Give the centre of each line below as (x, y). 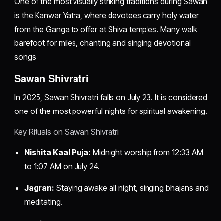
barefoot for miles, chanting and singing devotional (103, 43)
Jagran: (39, 188)
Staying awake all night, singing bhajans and (131, 188)
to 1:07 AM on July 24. (62, 166)
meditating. (43, 202)
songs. (26, 57)
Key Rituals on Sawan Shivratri (67, 132)
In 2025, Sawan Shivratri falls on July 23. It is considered (111, 97)
